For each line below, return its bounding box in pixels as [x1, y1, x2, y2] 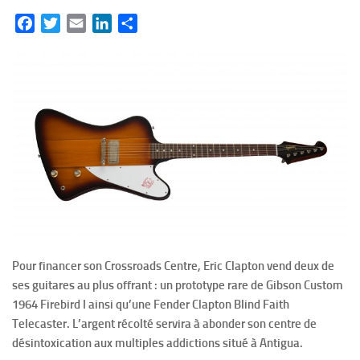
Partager [137, 15, 183, 31]
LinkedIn [112, 15, 157, 31]
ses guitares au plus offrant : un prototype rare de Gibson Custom [12, 277, 343, 292]
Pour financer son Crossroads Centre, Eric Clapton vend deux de [12, 258, 334, 273]
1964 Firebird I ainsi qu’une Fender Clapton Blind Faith [12, 297, 289, 312]
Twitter [60, 15, 99, 31]
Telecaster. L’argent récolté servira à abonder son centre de [12, 316, 317, 331]
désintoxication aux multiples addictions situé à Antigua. [12, 335, 303, 350]
